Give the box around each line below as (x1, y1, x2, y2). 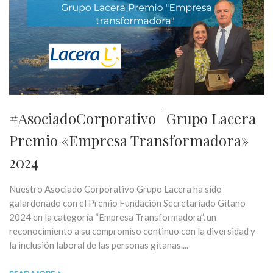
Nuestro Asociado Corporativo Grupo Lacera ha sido (9, 183, 222, 194)
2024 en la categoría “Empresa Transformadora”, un (9, 211, 216, 222)
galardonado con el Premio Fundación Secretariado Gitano (9, 197, 246, 208)
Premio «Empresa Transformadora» (9, 130, 249, 150)
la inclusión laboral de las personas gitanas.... (9, 239, 188, 250)
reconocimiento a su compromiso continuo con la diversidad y (9, 225, 255, 236)
